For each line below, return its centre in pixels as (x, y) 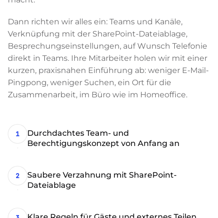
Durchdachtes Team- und (78, 133)
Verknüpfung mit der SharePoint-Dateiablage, (98, 34)
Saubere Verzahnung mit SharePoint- (102, 175)
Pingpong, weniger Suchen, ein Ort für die (90, 82)
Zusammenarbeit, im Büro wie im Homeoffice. (98, 95)
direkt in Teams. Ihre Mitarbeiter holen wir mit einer (108, 58)
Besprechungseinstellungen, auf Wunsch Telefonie (108, 46)
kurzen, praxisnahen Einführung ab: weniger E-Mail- (108, 70)
